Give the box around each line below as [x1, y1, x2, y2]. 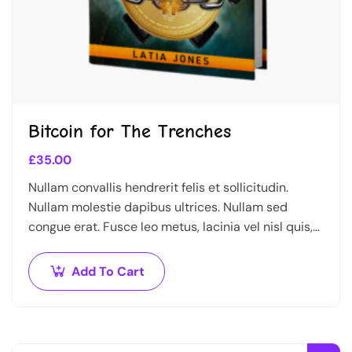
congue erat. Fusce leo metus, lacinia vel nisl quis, [28, 218, 313, 236]
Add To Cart [71, 263, 145, 280]
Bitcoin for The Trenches [28, 120, 231, 143]
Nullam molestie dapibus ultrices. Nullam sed [28, 199, 288, 216]
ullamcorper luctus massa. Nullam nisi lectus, [28, 238, 287, 255]
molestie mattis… [28, 258, 125, 275]
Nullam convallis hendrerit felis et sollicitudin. [28, 179, 288, 196]
